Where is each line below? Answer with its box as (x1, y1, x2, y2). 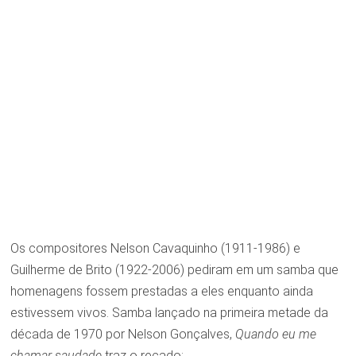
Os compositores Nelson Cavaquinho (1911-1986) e (10, 240, 300, 256)
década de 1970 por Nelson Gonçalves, (10, 326, 235, 342)
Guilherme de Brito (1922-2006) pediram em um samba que (10, 261, 339, 277)
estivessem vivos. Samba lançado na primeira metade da (10, 304, 328, 320)
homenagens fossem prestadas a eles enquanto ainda (10, 283, 313, 299)
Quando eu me (234, 326, 316, 342)
